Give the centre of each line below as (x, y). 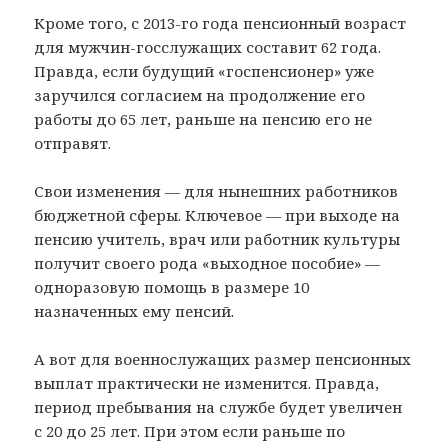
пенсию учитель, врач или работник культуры (217, 238)
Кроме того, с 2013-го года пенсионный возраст (220, 22)
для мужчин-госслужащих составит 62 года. (208, 46)
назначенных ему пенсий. (134, 310)
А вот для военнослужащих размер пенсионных (223, 358)
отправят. (73, 142)
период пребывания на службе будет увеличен (218, 406)
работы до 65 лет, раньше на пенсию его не (203, 118)
